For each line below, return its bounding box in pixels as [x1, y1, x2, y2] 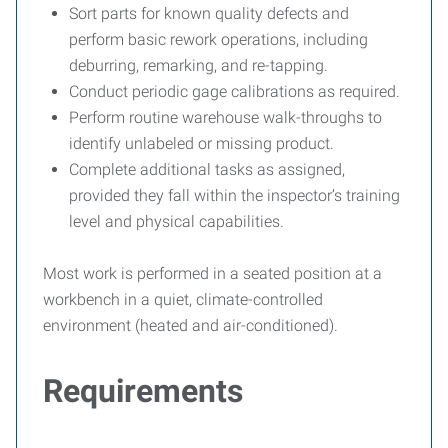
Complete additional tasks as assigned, [69, 160, 345, 179]
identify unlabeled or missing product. [69, 134, 334, 153]
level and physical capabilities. [69, 212, 284, 231]
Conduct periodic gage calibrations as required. [69, 82, 400, 101]
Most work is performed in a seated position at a [43, 264, 382, 283]
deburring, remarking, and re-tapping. [69, 56, 328, 75]
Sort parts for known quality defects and [69, 4, 349, 23]
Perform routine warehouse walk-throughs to [69, 108, 382, 127]
